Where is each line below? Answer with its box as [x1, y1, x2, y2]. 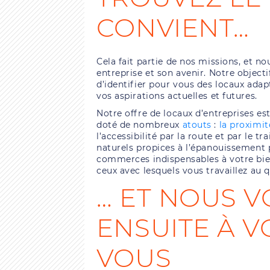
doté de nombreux [96, 119, 183, 130]
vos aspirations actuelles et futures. [96, 90, 257, 101]
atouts [182, 119, 212, 130]
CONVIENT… [96, 11, 250, 43]
